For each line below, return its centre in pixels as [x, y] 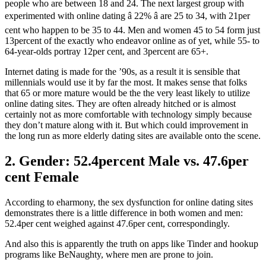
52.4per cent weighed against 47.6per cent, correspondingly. [117, 223]
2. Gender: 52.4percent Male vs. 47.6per [127, 161]
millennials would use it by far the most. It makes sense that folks [126, 82]
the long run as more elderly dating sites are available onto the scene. [133, 135]
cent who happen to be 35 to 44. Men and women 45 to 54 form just [132, 30]
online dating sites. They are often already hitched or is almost [120, 103]
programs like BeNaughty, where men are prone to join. [109, 254]
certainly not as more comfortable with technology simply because [128, 114]
